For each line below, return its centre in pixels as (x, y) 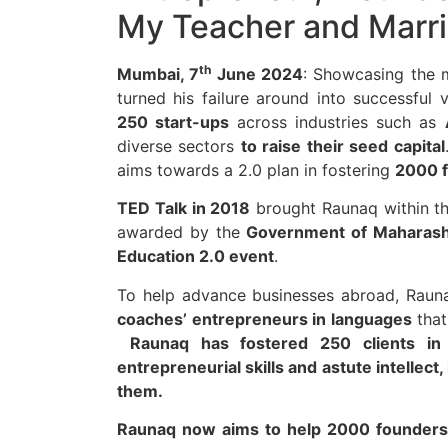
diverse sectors (179, 146)
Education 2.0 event (195, 256)
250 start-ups (173, 122)
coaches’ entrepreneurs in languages (264, 318)
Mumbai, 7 (158, 74)
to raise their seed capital (342, 146)
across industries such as (337, 122)
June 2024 (257, 74)
